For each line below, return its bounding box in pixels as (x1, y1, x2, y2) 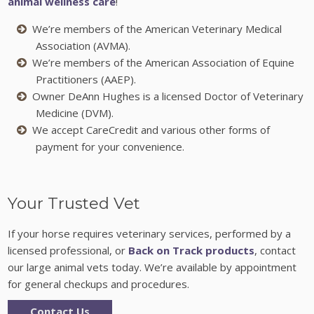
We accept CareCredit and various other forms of (32, 122, 271, 137)
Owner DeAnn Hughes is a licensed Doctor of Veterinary (32, 88, 304, 103)
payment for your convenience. (36, 139, 185, 153)
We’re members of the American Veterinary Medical (32, 21, 282, 36)
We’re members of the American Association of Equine (32, 55, 295, 69)
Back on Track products (128, 243, 255, 257)
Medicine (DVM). (36, 105, 114, 120)
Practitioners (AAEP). (36, 71, 137, 86)
